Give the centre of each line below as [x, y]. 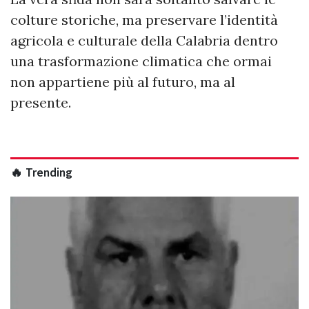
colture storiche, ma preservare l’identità [144, 19]
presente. [41, 102]
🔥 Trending [41, 172]
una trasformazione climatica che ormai [141, 61]
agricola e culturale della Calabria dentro [144, 40]
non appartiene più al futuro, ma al [123, 81]
